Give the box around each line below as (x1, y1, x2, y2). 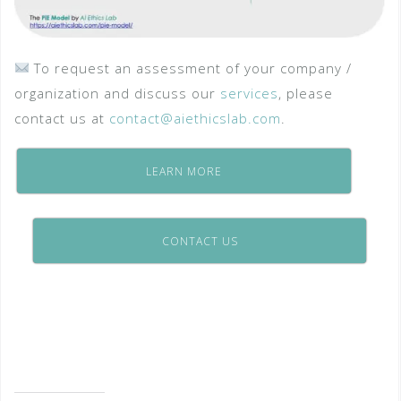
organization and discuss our (14, 83, 220, 102)
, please (278, 83, 333, 102)
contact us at (14, 108, 109, 127)
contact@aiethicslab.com (109, 108, 281, 127)
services (220, 83, 278, 102)
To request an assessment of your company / (30, 58, 353, 77)
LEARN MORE (146, 163, 222, 179)
